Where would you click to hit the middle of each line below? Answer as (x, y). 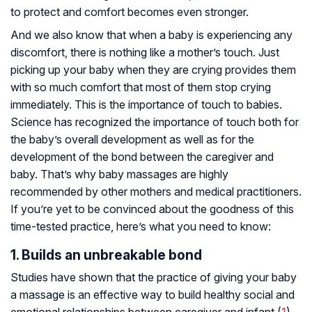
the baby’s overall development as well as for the (132, 140)
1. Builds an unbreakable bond (106, 255)
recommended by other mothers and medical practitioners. (156, 192)
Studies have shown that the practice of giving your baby (154, 278)
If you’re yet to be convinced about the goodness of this (152, 209)
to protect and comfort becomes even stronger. (130, 12)
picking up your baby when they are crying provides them (153, 70)
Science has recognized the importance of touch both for (155, 122)
